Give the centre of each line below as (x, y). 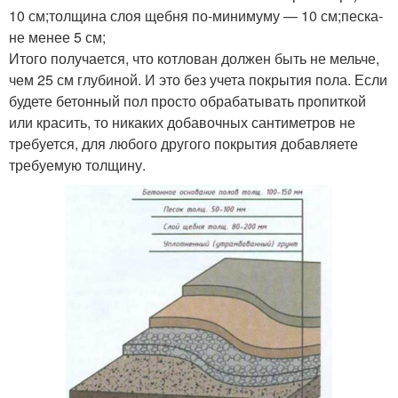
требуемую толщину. (77, 165)
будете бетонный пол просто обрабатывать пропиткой (187, 101)
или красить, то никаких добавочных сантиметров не (182, 123)
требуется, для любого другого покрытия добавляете (183, 144)
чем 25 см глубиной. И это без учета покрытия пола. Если (198, 80)
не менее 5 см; (57, 37)
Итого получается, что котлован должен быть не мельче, (194, 59)
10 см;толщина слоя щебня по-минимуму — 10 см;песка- (196, 16)
